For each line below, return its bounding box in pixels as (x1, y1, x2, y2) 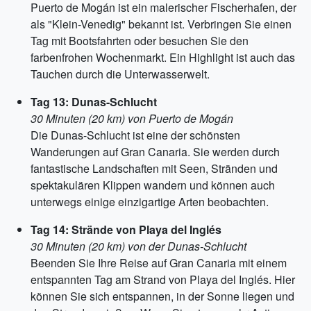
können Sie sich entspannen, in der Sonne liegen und (31, 288, 294, 304)
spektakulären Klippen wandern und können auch (31, 177, 275, 193)
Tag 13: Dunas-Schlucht (31, 94, 157, 110)
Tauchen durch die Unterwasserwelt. (31, 66, 210, 82)
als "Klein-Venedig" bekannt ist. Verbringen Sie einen (31, 16, 292, 32)
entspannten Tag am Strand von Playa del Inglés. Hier (31, 271, 295, 287)
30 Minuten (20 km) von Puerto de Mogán (31, 110, 233, 126)
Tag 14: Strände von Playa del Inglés (31, 221, 221, 237)
